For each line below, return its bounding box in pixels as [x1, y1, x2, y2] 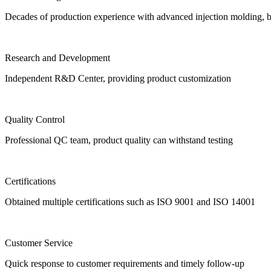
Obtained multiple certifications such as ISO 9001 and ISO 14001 [5, 197, 255, 207]
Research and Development [5, 53, 110, 64]
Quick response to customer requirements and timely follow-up [5, 258, 244, 269]
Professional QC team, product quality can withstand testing [5, 135, 233, 146]
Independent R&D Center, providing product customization [5, 73, 231, 84]
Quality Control [5, 114, 65, 125]
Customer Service [5, 238, 73, 249]
